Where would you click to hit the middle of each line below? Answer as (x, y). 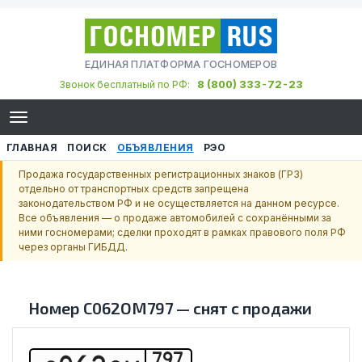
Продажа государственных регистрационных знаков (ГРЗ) (161, 174)
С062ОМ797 (128, 308)
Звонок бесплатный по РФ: (127, 84)
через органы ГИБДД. (73, 247)
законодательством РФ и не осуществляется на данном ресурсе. (179, 203)
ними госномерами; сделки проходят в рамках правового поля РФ (182, 232)
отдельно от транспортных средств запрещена (134, 189)
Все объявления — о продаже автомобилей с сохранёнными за (175, 218)
